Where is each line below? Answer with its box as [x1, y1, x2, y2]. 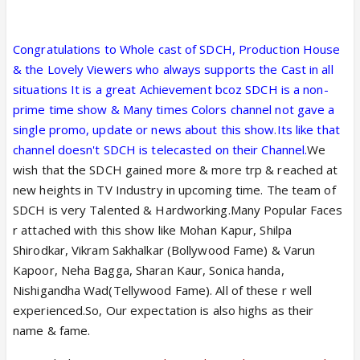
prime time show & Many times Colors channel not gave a [13, 100, 335, 117]
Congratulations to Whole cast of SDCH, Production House [13, 40, 341, 57]
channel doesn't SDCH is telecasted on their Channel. [13, 141, 308, 157]
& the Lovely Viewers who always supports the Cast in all [13, 60, 333, 77]
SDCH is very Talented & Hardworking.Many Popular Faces [13, 201, 343, 218]
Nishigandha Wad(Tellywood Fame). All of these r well [13, 281, 313, 298]
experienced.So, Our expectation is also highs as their [13, 301, 314, 318]
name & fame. [13, 321, 91, 338]
